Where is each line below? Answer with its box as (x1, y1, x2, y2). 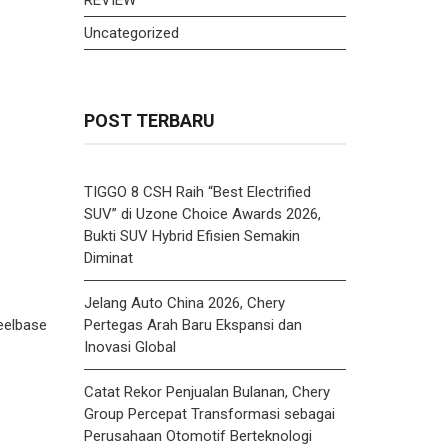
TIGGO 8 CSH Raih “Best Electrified (83, 182, 311, 201)
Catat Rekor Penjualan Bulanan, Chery (83, 382, 330, 401)
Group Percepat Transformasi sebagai (83, 404, 335, 423)
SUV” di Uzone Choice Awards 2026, (83, 204, 321, 223)
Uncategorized (83, 23, 179, 42)
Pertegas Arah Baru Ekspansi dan (83, 315, 302, 334)
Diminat (83, 248, 133, 267)
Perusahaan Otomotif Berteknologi (83, 426, 312, 445)
